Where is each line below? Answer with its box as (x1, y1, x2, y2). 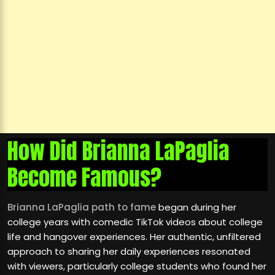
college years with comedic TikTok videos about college (7, 215, 263, 229)
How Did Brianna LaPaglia (7, 134, 230, 168)
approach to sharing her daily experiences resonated (7, 245, 250, 258)
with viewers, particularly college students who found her (7, 260, 266, 273)
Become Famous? (7, 161, 161, 195)
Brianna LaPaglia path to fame (7, 201, 156, 214)
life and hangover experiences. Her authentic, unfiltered (7, 230, 261, 244)
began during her (156, 201, 236, 214)
